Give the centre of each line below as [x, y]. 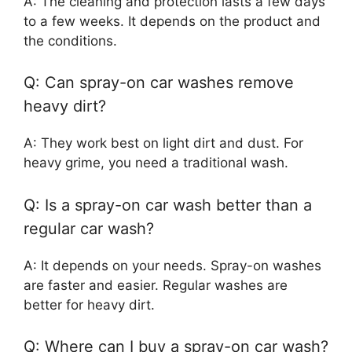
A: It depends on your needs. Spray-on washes [172, 265]
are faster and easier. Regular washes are [156, 285]
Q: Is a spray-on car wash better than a [168, 205]
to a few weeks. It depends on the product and [172, 21]
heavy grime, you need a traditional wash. [156, 163]
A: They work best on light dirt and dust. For [163, 143]
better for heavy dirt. [89, 304]
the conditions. [70, 40]
